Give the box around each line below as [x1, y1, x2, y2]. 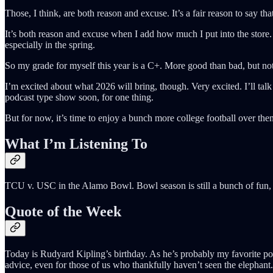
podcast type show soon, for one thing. [5, 91, 154, 102]
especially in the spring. [5, 39, 95, 50]
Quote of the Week [5, 204, 121, 220]
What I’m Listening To [5, 135, 147, 152]
